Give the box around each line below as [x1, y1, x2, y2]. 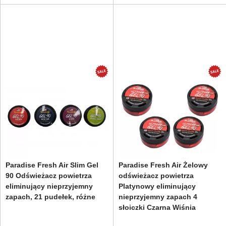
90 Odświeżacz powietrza [6, 171, 92, 180]
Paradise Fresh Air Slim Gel [6, 160, 98, 169]
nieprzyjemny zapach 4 [119, 192, 197, 201]
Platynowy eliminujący [119, 182, 196, 190]
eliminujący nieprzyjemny [6, 182, 93, 190]
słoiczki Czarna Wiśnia [119, 203, 196, 211]
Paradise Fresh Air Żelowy [119, 160, 208, 169]
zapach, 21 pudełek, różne [6, 192, 95, 201]
